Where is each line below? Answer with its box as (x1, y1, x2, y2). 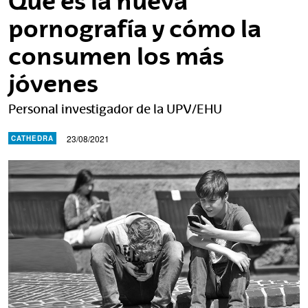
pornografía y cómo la (8, 14, 261, 43)
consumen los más (8, 41, 224, 71)
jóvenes (8, 69, 98, 98)
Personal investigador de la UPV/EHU (8, 102, 222, 117)
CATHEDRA (11, 133, 54, 143)
